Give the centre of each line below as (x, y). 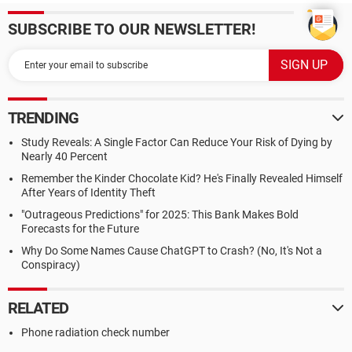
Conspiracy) (51, 265)
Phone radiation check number (95, 332)
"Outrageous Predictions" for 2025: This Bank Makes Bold (160, 214)
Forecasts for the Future (80, 229)
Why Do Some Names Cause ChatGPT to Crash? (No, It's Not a (172, 251)
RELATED (38, 308)
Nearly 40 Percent (64, 156)
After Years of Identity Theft (88, 192)
